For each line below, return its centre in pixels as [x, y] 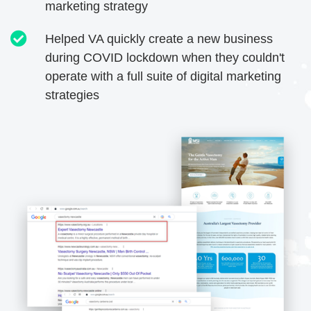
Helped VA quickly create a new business [159, 39]
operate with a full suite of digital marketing [163, 77]
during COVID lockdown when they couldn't [165, 58]
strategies [72, 95]
